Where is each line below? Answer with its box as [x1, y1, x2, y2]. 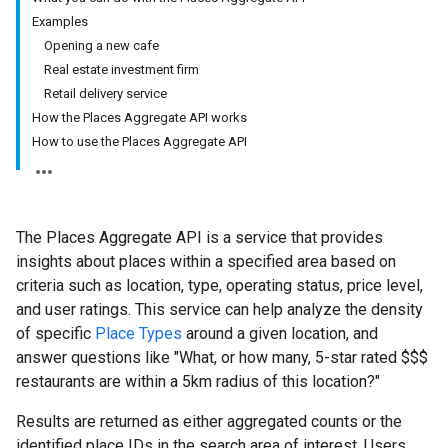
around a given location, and [182, 324, 378, 343]
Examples [32, 14, 88, 29]
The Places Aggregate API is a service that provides [16, 228, 383, 247]
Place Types [95, 324, 182, 343]
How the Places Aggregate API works [32, 110, 247, 125]
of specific [16, 324, 95, 343]
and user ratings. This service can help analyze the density [16, 300, 423, 319]
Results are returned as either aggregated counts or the [16, 412, 402, 431]
